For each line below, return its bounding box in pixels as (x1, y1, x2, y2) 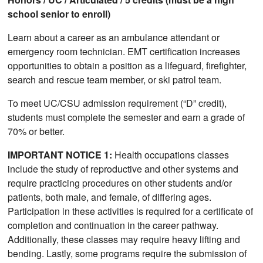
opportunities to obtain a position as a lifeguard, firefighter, (8, 58, 247, 72)
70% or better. (8, 124, 65, 138)
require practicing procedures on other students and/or (8, 176, 232, 190)
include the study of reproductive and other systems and (8, 161, 239, 176)
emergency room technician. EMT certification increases (8, 44, 241, 58)
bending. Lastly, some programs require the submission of (8, 246, 247, 260)
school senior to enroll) (8, 6, 111, 21)
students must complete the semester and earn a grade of (8, 110, 245, 124)
